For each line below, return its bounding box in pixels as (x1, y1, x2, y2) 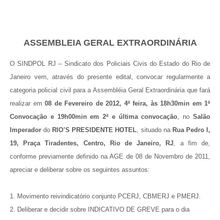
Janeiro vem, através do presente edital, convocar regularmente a (10, 73, 210, 81)
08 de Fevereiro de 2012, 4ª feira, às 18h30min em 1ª (45, 100, 210, 108)
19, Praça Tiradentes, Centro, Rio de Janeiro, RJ (10, 139, 174, 147)
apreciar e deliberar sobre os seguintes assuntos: (10, 166, 154, 174)
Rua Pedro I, (172, 126, 211, 134)
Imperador (10, 126, 41, 134)
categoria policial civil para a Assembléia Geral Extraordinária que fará (10, 86, 210, 94)
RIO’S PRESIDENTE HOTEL (52, 126, 137, 134)
